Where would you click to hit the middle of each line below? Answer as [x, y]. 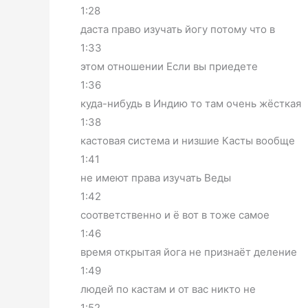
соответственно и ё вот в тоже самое [175, 214]
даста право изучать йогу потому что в [178, 29]
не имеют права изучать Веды [156, 177]
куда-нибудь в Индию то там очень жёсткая [191, 103]
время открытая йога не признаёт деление [189, 252]
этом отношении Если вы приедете [169, 66]
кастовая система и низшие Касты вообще [188, 140]
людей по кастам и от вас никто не [168, 289]
